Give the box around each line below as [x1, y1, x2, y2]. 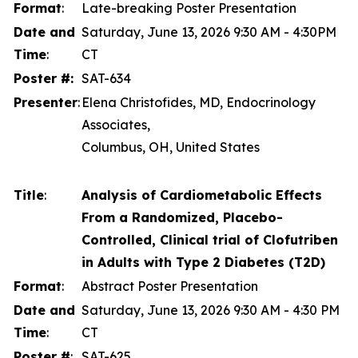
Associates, [82, 117, 150, 133]
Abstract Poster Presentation [82, 278, 258, 294]
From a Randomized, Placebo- [82, 209, 283, 225]
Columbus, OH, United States [82, 139, 260, 155]
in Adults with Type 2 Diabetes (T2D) [82, 254, 325, 270]
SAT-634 [82, 70, 131, 86]
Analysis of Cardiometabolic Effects [82, 187, 322, 203]
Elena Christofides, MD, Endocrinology [82, 94, 316, 110]
